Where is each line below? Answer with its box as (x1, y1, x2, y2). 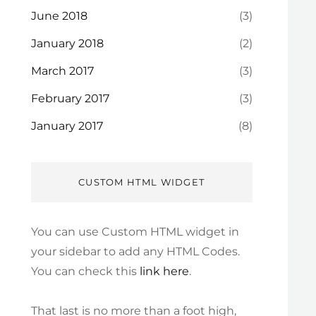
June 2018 (30, 9, 87, 23)
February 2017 (30, 92, 109, 105)
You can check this (30, 265, 140, 278)
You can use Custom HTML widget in (30, 225, 239, 238)
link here (139, 265, 189, 278)
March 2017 (30, 64, 94, 78)
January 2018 (30, 37, 104, 50)
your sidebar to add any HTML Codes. (30, 245, 240, 258)
